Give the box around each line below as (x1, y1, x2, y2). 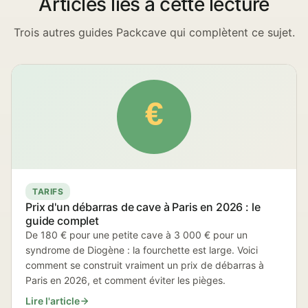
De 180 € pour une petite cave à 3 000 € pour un (25, 229, 247, 241)
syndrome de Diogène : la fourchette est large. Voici (25, 244, 258, 256)
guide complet (25, 214, 99, 228)
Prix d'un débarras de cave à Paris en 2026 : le (25, 200, 261, 214)
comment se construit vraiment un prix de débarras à (25, 259, 264, 271)
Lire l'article (25, 295, 80, 307)
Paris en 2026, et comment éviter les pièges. (25, 274, 225, 286)
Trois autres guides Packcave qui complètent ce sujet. (13, 25, 295, 39)
